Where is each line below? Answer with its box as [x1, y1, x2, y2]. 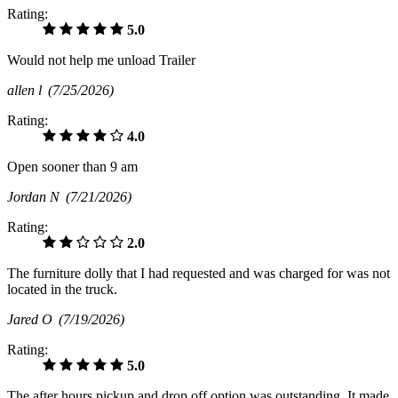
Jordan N [7, 189, 66, 205]
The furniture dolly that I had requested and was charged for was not [7, 266, 390, 282]
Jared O [7, 312, 59, 328]
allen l [7, 83, 48, 99]
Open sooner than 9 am [7, 159, 138, 175]
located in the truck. [7, 282, 117, 298]
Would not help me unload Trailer [7, 52, 195, 68]
